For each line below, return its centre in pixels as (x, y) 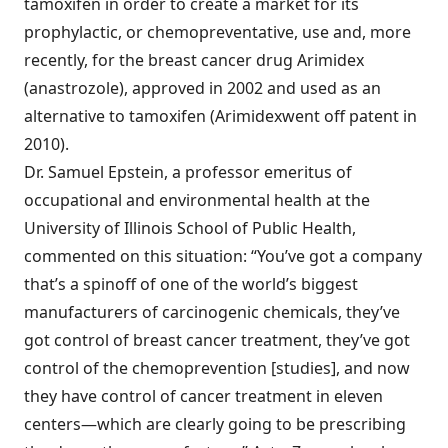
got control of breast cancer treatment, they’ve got (217, 340)
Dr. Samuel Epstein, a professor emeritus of (188, 172)
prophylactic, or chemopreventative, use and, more (217, 32)
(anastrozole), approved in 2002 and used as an (202, 88)
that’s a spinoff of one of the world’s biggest (191, 284)
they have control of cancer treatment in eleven (203, 396)
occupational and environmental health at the (197, 200)
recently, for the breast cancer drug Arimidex (194, 60)
